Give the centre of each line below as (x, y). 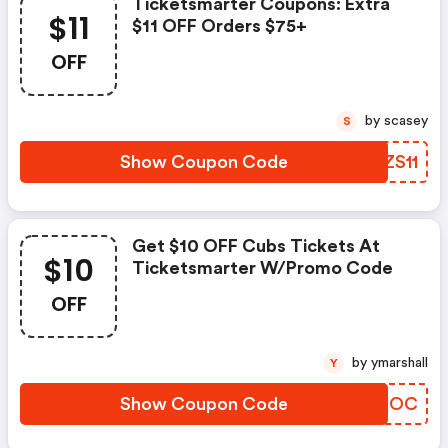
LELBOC (381, 404)
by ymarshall (399, 363)
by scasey (406, 121)
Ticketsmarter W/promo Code (262, 268)
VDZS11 (387, 162)
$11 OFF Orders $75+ (219, 26)
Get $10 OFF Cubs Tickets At (256, 246)
